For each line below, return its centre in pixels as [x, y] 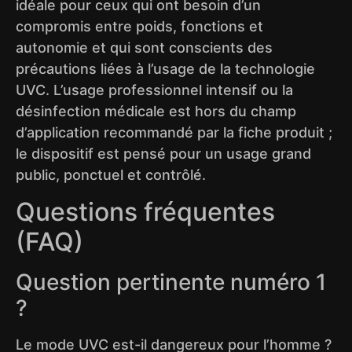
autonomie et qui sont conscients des [144, 48]
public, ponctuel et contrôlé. [111, 175]
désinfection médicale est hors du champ [156, 112]
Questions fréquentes [145, 211]
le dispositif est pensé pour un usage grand [163, 154]
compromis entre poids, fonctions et [139, 27]
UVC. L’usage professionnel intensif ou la [154, 90]
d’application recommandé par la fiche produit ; [174, 133]
